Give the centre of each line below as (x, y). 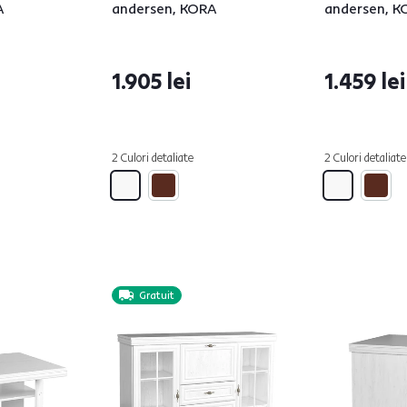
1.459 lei (365, 81)
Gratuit (157, 295)
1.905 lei (151, 81)
